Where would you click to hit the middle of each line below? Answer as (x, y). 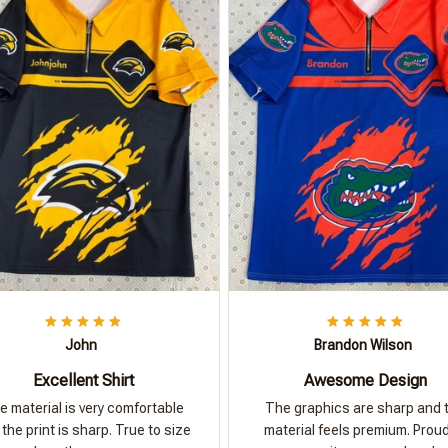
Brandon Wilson (363, 345)
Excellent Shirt (83, 380)
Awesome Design (365, 380)
